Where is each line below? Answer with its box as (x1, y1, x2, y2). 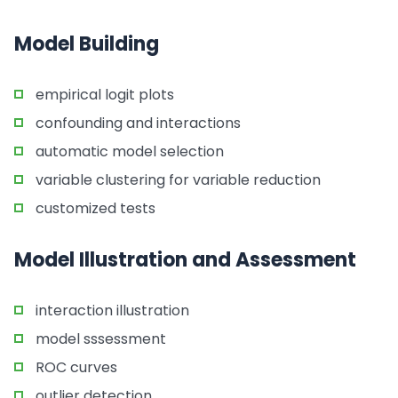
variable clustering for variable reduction (36, 170, 321, 190)
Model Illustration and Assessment (14, 246, 356, 274)
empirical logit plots (36, 84, 174, 105)
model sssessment (36, 329, 166, 349)
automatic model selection (36, 141, 224, 162)
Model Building (14, 30, 159, 58)
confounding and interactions (36, 113, 241, 133)
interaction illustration (36, 300, 189, 321)
